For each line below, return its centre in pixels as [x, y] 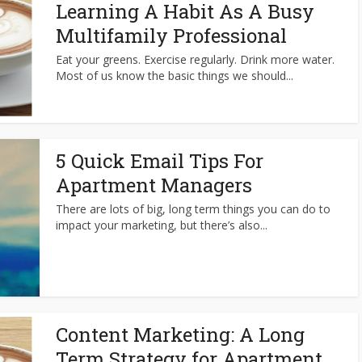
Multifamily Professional [171, 36]
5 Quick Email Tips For [160, 161]
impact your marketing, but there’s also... [162, 225]
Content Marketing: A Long [180, 335]
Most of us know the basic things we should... [175, 76]
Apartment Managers [154, 185]
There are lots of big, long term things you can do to [193, 209]
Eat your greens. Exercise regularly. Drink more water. [195, 59]
